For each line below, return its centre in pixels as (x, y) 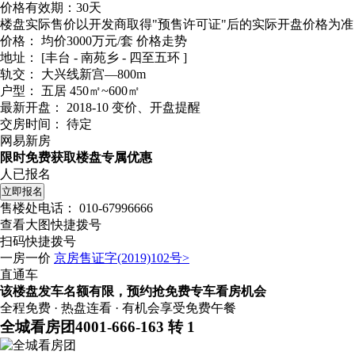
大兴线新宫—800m (94, 76)
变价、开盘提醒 (156, 109)
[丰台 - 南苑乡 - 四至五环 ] (114, 59)
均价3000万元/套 (89, 43)
